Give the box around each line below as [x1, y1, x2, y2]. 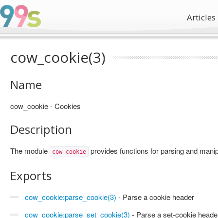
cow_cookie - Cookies [10, 101, 81, 111]
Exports [10, 167, 52, 183]
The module [10, 145, 50, 156]
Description [10, 121, 72, 137]
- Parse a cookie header [116, 192, 194, 202]
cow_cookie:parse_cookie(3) [25, 192, 116, 202]
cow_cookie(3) [10, 47, 106, 67]
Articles [187, 12, 216, 23]
